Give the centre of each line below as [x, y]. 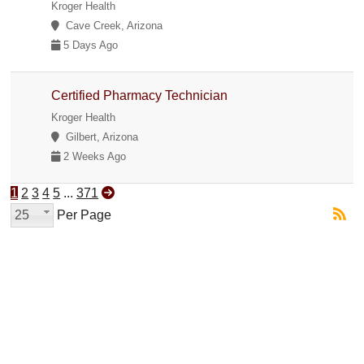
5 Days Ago [89, 45]
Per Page [83, 214]
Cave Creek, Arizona [111, 25]
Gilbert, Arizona [99, 136]
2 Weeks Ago [93, 156]
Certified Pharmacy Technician [140, 95]
